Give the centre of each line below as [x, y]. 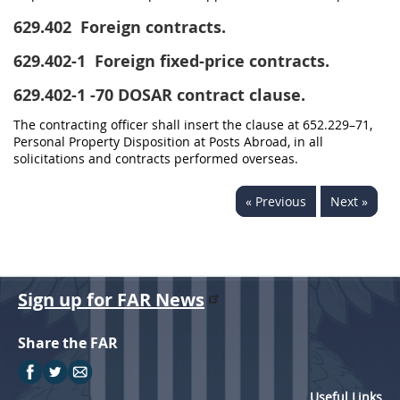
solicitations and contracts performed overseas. [156, 158]
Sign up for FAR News [111, 300]
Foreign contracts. [151, 27]
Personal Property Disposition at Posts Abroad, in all [168, 142]
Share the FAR [68, 343]
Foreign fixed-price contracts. [210, 61]
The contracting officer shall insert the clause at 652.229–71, [193, 125]
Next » [349, 201]
